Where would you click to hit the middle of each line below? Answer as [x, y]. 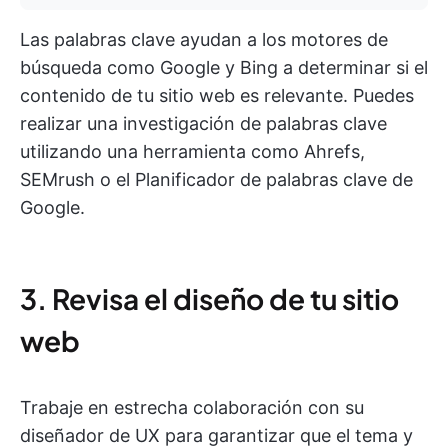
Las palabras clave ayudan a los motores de [204, 40]
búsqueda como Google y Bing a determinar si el [224, 68]
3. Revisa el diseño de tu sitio [209, 299]
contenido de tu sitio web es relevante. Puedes [217, 96]
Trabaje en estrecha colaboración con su [192, 408]
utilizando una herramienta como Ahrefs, [192, 152]
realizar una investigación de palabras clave [203, 124]
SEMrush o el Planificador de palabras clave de [216, 180]
